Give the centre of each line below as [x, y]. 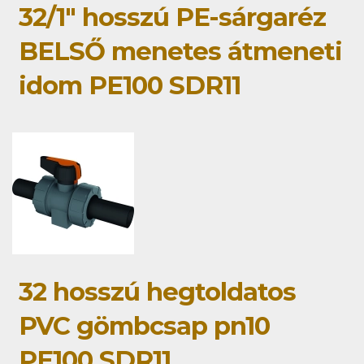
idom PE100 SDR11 [130, 85]
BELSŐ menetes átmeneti [180, 51]
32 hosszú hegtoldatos [157, 291]
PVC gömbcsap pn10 [144, 325]
